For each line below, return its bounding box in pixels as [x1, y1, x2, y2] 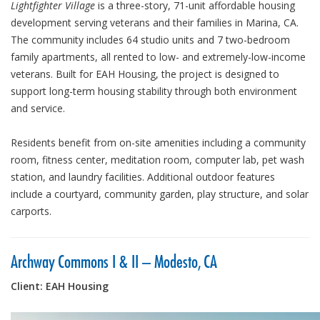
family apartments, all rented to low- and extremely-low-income [11, 50, 306, 64]
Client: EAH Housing [11, 279, 109, 294]
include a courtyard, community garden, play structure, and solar [11, 187, 309, 201]
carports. [11, 204, 51, 219]
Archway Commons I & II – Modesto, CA [11, 251, 217, 272]
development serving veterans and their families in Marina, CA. [11, 16, 299, 30]
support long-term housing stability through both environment [11, 84, 297, 99]
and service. [11, 101, 65, 116]
